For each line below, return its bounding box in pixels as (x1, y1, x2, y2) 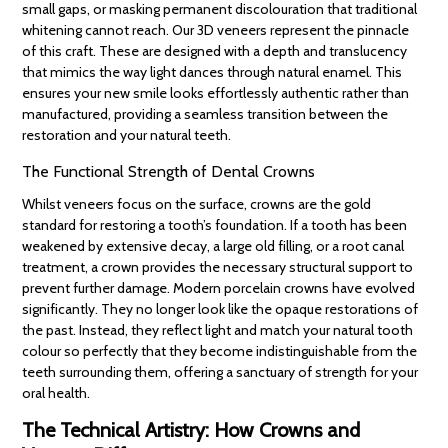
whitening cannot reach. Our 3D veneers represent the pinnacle (22, 21, 410, 40)
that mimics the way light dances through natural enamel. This (22, 63, 403, 82)
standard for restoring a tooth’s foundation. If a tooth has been (22, 216, 408, 235)
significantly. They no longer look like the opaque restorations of (22, 300, 419, 319)
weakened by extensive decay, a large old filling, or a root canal (22, 237, 405, 256)
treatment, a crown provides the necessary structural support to (22, 258, 414, 277)
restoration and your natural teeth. (22, 126, 232, 145)
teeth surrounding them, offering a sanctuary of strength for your (22, 363, 419, 382)
